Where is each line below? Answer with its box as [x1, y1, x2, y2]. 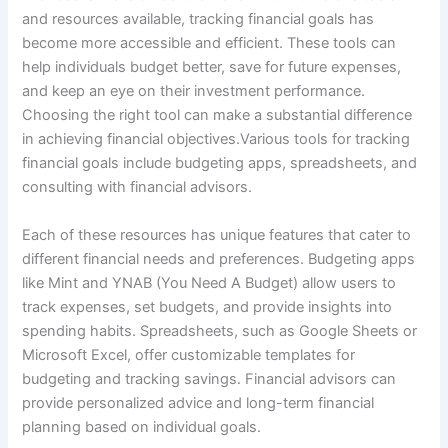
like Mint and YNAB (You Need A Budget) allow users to [22, 273, 397, 292]
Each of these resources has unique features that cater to [22, 225, 412, 244]
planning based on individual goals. [22, 417, 262, 436]
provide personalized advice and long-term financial [22, 393, 375, 412]
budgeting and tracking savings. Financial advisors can [22, 369, 397, 388]
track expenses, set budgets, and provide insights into [22, 297, 393, 316]
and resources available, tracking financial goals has [22, 10, 375, 29]
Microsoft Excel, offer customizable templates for [22, 345, 356, 364]
